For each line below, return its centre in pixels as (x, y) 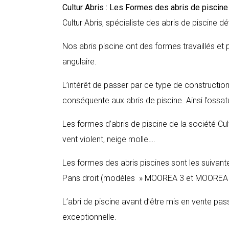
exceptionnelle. (89, 217)
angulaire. (79, 62)
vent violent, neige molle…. (109, 139)
